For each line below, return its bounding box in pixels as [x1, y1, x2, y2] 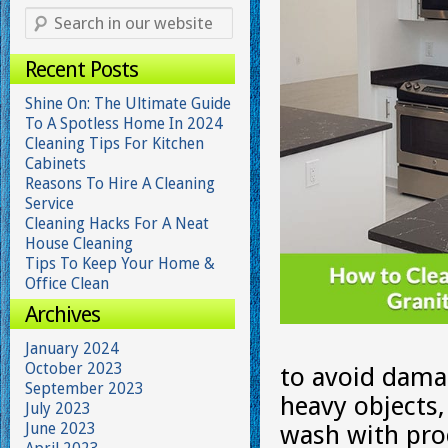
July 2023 [25, 399, 91, 418]
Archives [25, 301, 100, 327]
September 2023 [25, 379, 144, 398]
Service [25, 194, 74, 213]
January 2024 [25, 339, 119, 358]
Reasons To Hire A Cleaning [25, 174, 215, 193]
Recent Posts [25, 56, 138, 82]
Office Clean [25, 274, 109, 293]
